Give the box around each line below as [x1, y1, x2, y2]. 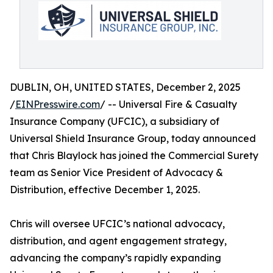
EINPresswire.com [15, 98, 100, 110]
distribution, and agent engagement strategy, [10, 235, 227, 247]
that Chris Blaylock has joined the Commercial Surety [10, 149, 258, 161]
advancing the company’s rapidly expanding [10, 252, 221, 264]
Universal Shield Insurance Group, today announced [10, 132, 256, 144]
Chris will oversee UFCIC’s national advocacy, [10, 218, 225, 230]
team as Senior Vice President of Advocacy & [10, 166, 223, 179]
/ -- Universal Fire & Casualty [100, 98, 237, 110]
